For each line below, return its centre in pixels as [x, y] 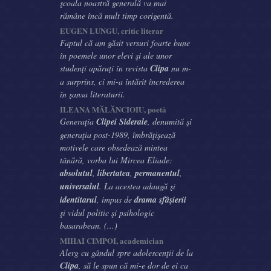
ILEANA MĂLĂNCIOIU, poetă [113, 109]
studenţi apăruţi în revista [105, 68]
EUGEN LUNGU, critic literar [112, 31]
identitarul [78, 200]
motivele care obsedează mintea [114, 147]
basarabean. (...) [89, 225]
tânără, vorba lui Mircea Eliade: [116, 160]
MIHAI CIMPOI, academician [112, 240]
